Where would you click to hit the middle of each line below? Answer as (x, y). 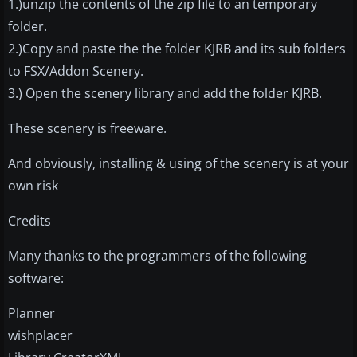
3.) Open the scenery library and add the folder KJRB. (165, 93)
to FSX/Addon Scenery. (76, 71)
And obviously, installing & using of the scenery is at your (178, 163)
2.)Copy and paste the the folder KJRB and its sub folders (177, 48)
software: (36, 278)
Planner (31, 313)
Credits (29, 220)
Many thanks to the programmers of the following (157, 255)
